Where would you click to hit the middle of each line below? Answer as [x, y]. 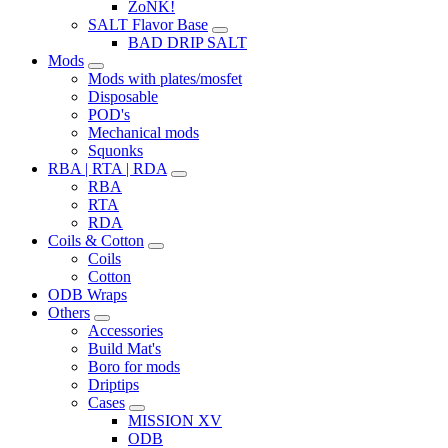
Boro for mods [134, 366]
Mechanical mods [143, 132]
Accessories [125, 330]
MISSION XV [175, 420]
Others [69, 312]
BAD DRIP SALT [187, 42]
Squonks [115, 150]
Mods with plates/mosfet [165, 78]
